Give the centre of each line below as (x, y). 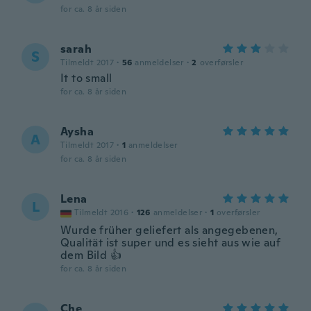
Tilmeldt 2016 (102, 212)
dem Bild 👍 (91, 255)
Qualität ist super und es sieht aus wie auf (171, 243)
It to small (86, 78)
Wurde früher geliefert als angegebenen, (169, 230)
